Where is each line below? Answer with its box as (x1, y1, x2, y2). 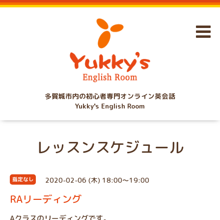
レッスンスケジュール (36, 137, 184, 158)
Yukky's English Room (75, 101, 145, 110)
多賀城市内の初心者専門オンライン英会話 (44, 91, 175, 101)
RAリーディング (10, 192, 82, 206)
